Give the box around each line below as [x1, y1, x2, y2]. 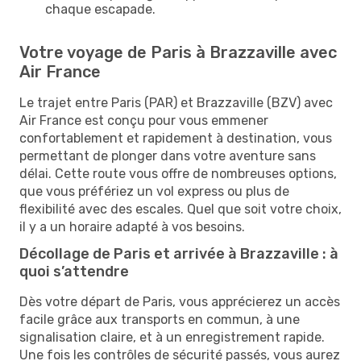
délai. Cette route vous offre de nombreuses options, [19, 165, 337, 181]
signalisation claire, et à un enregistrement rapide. [19, 329, 325, 345]
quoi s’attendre [19, 262, 129, 280]
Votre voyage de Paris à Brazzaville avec [19, 42, 337, 62]
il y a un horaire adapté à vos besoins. [19, 218, 245, 234]
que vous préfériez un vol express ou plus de [19, 183, 289, 199]
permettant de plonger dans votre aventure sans [19, 147, 316, 164]
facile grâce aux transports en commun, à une [19, 311, 300, 327]
